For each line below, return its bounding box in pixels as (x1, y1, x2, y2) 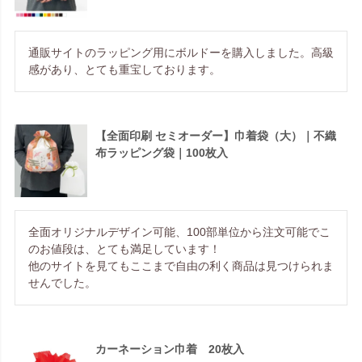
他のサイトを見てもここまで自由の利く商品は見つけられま (28, 259, 334, 272)
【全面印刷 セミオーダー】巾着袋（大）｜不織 (95, 129, 336, 143)
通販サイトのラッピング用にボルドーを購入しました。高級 (28, 45, 334, 59)
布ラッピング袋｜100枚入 (95, 146, 228, 160)
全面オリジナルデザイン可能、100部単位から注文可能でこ (28, 225, 330, 238)
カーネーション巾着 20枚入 (95, 342, 244, 356)
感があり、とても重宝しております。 (28, 62, 221, 76)
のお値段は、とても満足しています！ (28, 242, 221, 255)
